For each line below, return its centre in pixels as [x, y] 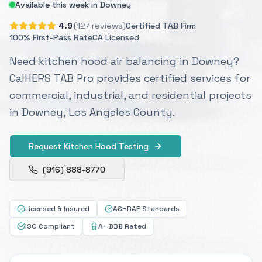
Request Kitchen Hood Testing [89, 146]
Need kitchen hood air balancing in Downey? [124, 61]
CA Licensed [116, 37]
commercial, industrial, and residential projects [130, 95]
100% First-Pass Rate [51, 37]
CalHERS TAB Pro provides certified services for [130, 78]
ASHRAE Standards [146, 208]
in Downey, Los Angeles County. [92, 112]
